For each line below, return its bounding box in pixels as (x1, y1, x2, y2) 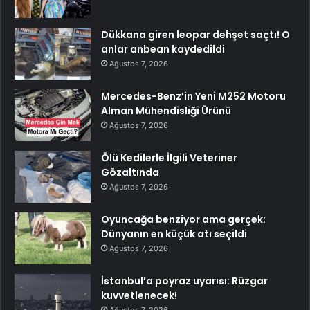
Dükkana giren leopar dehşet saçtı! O (101, 27, 290, 42)
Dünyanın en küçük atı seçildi (101, 226, 247, 241)
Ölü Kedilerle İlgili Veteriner (101, 150, 237, 165)
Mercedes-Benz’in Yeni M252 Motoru (101, 89, 286, 103)
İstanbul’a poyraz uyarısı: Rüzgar (101, 273, 268, 288)
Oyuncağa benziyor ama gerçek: (101, 212, 266, 226)
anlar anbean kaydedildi (101, 42, 225, 56)
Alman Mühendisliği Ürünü (101, 103, 231, 118)
